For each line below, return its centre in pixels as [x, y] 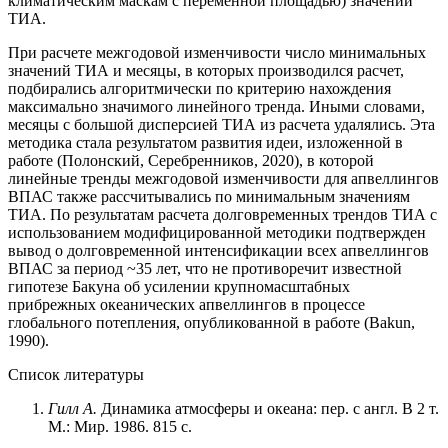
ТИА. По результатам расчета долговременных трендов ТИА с [222, 214]
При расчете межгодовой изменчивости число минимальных [217, 52]
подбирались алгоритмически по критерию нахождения [199, 88]
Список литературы [76, 374]
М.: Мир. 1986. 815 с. [120, 426]
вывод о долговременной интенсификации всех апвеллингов [218, 250]
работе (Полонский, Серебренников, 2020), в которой [191, 160]
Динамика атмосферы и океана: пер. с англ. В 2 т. [268, 408]
